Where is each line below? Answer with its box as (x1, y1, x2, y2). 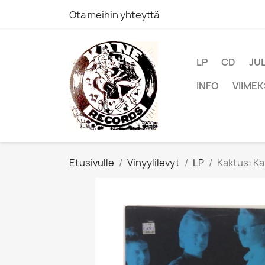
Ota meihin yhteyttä (69, 8, 159, 21)
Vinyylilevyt (127, 156, 180, 169)
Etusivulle (69, 156, 114, 169)
